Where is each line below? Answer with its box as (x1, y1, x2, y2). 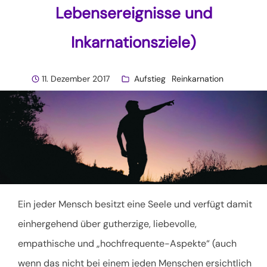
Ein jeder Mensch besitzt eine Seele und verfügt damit (18, 197, 252, 210)
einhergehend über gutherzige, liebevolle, (18, 217, 197, 230)
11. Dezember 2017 (41, 73, 110, 85)
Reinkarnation (171, 73, 223, 85)
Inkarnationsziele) (71, 32, 196, 52)
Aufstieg (133, 73, 166, 85)
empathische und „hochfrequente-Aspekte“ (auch (18, 237, 237, 250)
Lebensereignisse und (55, 3, 212, 23)
